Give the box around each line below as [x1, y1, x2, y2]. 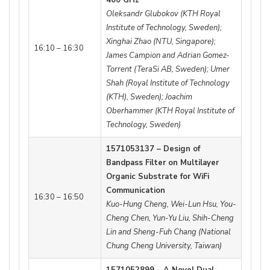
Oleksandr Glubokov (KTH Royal [106, 8, 221, 19]
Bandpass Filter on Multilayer [106, 157, 219, 168]
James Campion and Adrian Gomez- [106, 49, 230, 61]
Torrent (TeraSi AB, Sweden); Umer [106, 63, 230, 75]
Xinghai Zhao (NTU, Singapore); [106, 36, 216, 47]
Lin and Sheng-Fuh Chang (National [106, 226, 231, 237]
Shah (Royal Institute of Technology [106, 77, 230, 89]
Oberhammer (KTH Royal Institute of [106, 105, 234, 116]
